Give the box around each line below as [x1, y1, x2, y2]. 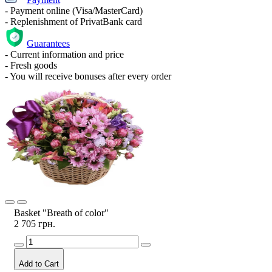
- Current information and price [5, 49, 124, 59]
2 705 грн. [14, 218, 55, 229]
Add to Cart [19, 259, 59, 268]
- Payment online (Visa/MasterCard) [5, 5, 143, 16]
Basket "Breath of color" [14, 207, 109, 218]
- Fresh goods [5, 59, 57, 70]
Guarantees [27, 38, 70, 49]
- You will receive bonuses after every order [5, 70, 171, 81]
